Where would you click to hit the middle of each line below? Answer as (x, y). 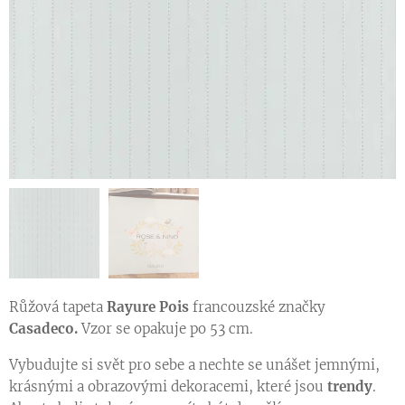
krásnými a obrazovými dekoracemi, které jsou (168, 386)
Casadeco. (45, 329)
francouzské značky (259, 307)
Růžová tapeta (56, 307)
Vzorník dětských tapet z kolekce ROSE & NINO (202, 102)
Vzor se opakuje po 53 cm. (167, 329)
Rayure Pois (146, 307)
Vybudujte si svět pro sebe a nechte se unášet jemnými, (194, 365)
